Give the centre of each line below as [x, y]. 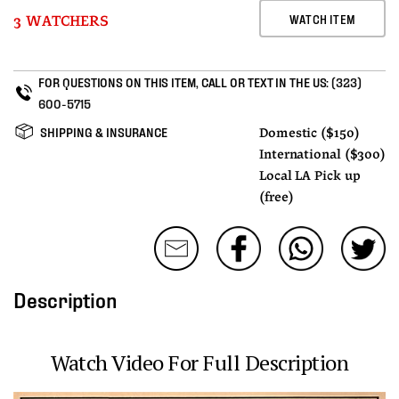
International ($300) [322, 155]
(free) [277, 198]
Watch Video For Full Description [199, 363]
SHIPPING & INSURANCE [104, 132]
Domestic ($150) [309, 134]
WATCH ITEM [322, 18]
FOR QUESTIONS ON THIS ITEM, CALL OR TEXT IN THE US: [185, 82]
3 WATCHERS [61, 22]
